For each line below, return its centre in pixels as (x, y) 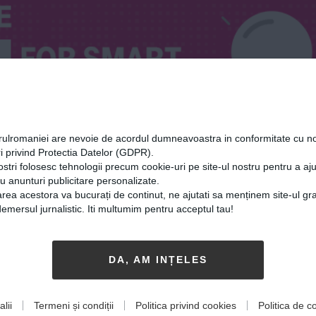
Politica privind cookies (186, 305)
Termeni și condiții (74, 305)
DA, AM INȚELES (158, 260)
